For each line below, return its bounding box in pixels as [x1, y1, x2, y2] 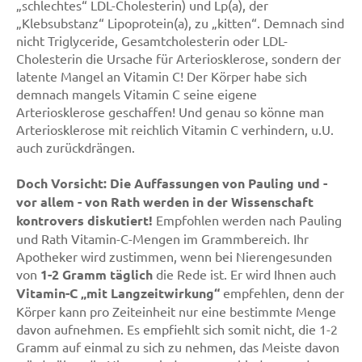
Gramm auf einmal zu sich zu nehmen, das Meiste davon [16, 339, 339, 355]
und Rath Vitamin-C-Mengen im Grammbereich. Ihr [16, 230, 309, 246]
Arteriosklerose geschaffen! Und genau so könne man [16, 103, 324, 120]
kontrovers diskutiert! [16, 212, 153, 229]
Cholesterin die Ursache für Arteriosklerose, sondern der [16, 50, 341, 66]
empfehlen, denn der [220, 284, 344, 301]
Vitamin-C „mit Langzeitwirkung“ [16, 284, 220, 301]
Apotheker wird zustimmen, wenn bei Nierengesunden [16, 248, 332, 264]
